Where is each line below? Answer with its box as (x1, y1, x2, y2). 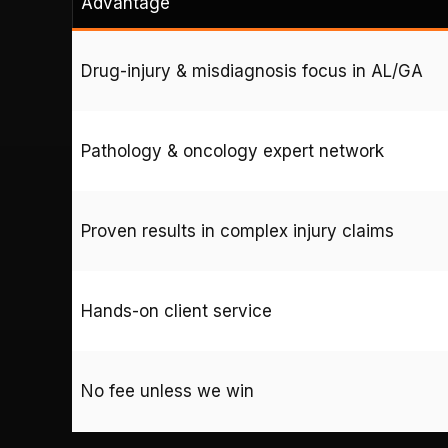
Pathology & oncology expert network (81, 140, 384, 161)
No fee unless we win (81, 380, 254, 401)
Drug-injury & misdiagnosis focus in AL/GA (81, 60, 423, 81)
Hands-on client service (81, 300, 272, 321)
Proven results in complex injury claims (81, 220, 394, 241)
